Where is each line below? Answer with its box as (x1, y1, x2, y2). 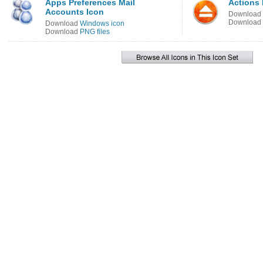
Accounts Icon (45, 7, 104, 16)
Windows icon (80, 19, 124, 28)
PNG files (80, 28, 110, 36)
